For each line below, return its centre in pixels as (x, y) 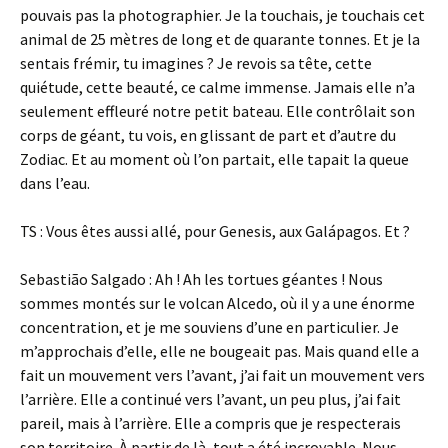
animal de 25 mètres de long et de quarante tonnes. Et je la (220, 39)
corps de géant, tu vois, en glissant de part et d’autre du (208, 135)
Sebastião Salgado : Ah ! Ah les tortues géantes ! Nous (201, 279)
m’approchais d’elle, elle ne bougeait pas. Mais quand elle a (219, 351)
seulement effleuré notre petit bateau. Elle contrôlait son (217, 111)
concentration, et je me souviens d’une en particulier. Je (209, 327)
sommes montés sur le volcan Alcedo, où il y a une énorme (217, 303)
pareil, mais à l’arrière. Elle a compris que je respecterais (210, 423)
